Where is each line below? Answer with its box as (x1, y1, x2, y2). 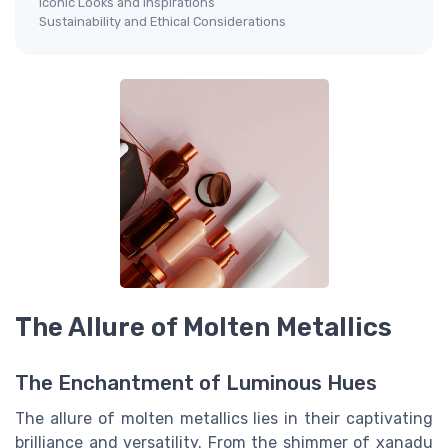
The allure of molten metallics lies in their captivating (15, 409, 433, 429)
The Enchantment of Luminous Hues (15, 371, 377, 396)
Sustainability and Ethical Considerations (39, 14, 286, 29)
